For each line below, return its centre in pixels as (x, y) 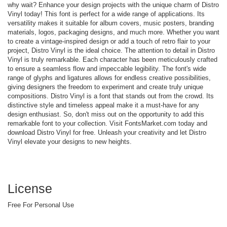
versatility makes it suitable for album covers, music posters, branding (111, 23)
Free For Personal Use (41, 205)
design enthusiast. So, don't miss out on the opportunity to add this (106, 114)
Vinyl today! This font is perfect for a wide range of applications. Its (106, 14)
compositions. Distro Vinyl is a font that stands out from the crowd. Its (111, 96)
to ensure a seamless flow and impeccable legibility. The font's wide (107, 68)
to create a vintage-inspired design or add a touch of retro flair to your (109, 41)
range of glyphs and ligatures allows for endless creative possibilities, (109, 78)
